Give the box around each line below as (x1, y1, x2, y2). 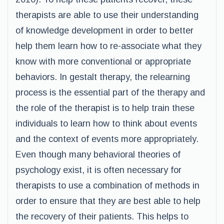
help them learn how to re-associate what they (15, 41, 201, 51)
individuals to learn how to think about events (15, 118, 197, 128)
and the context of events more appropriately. (15, 134, 198, 144)
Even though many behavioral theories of (15, 149, 180, 159)
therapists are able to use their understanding (15, 10, 198, 20)
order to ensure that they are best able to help (15, 196, 200, 206)
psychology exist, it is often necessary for (15, 165, 181, 175)
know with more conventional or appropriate (15, 56, 191, 66)
